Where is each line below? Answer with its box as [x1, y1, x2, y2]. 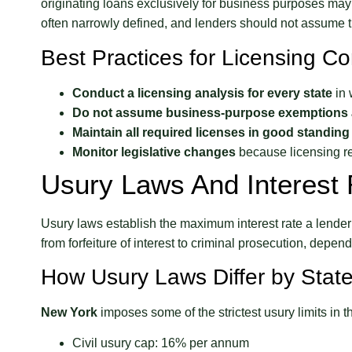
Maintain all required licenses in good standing [72, 125, 350, 139]
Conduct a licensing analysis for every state [72, 86, 332, 100]
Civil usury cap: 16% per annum [72, 336, 249, 350]
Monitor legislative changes [72, 145, 236, 159]
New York [41, 305, 97, 319]
